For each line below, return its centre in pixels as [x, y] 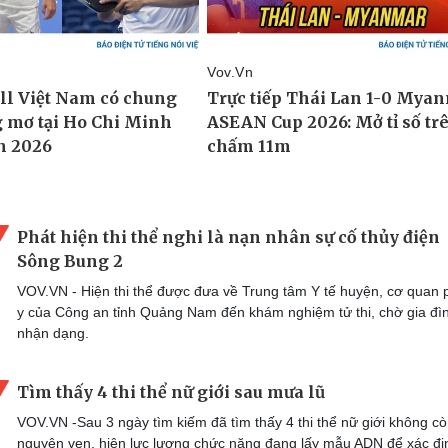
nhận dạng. [53, 332]
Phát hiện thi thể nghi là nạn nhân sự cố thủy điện [228, 236]
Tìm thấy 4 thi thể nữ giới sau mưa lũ [171, 391]
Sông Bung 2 [70, 260]
